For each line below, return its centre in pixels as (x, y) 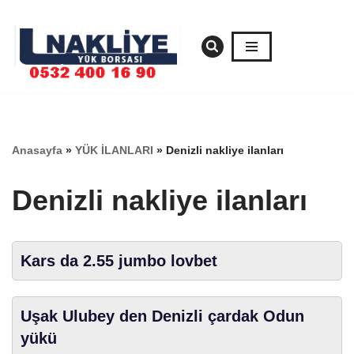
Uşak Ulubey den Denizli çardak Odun (162, 316)
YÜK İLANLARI (114, 150)
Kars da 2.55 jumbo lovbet (119, 260)
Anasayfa (37, 150)
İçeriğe (30, 42)
